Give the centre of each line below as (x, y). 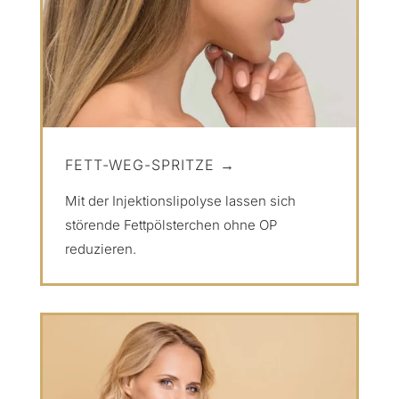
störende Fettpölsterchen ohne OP (171, 224)
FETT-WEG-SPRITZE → (150, 164)
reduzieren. (100, 248)
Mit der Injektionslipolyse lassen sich (180, 200)
